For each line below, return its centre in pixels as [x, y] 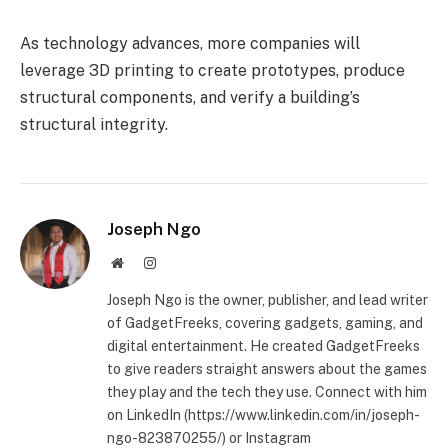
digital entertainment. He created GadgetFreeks [263, 346]
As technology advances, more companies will [190, 44]
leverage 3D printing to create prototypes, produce [212, 71]
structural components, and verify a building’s [190, 98]
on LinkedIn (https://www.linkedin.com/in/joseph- [263, 415]
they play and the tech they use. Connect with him [267, 392]
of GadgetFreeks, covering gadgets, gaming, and [265, 323]
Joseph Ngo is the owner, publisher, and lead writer [267, 300]
